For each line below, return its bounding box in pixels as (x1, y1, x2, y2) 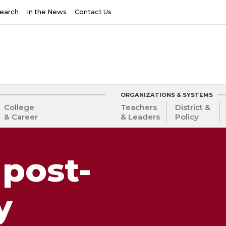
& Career (4, 112, 38, 122)
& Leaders (121, 112, 160, 122)
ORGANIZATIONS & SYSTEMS (121, 91, 213, 98)
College (4, 102, 34, 112)
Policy (175, 112, 199, 122)
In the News (27, 8, 67, 16)
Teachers (121, 102, 157, 112)
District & (175, 102, 211, 112)
